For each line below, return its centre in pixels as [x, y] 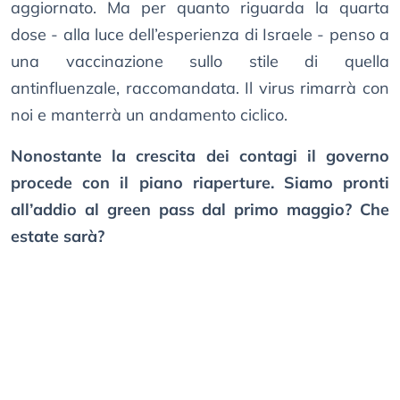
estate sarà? [58, 237]
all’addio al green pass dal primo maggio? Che [200, 210]
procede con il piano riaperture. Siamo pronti [200, 183]
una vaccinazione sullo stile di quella [200, 62]
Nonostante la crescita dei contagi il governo [200, 156]
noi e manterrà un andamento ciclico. [149, 115]
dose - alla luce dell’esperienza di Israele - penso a [200, 35]
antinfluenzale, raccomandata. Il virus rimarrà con [200, 88]
